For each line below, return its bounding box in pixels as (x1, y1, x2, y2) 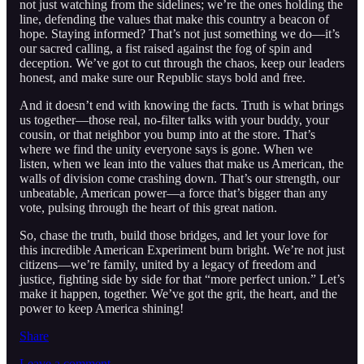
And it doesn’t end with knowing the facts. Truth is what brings (19, 98, 344, 113)
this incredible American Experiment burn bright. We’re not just (19, 243, 344, 258)
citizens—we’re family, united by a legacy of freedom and (19, 258, 316, 272)
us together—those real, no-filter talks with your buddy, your (19, 113, 329, 128)
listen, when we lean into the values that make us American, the (19, 157, 344, 171)
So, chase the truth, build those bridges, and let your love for (19, 228, 327, 243)
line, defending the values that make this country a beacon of (19, 12, 329, 27)
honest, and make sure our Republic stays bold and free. (19, 71, 305, 85)
